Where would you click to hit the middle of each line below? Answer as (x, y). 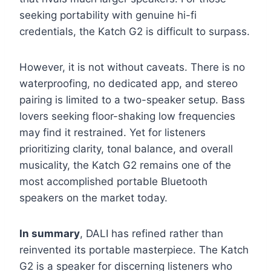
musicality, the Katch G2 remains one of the (125, 165)
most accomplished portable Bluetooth (113, 182)
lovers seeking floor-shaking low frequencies (127, 116)
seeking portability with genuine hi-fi (108, 15)
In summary (50, 234)
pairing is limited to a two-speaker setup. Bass (132, 100)
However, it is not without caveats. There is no (132, 67)
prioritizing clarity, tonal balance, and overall (126, 149)
